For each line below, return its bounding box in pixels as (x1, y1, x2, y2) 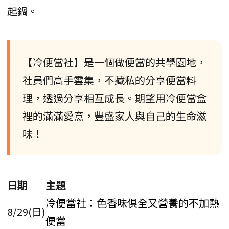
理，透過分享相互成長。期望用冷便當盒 (22, 90, 207, 106)
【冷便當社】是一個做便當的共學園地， (22, 55, 207, 70)
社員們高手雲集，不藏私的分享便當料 (22, 73, 196, 88)
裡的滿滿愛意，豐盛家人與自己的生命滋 (22, 108, 207, 124)
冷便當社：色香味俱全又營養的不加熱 (45, 195, 219, 211)
